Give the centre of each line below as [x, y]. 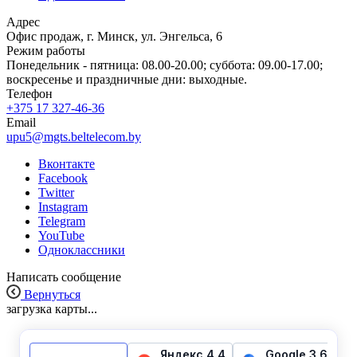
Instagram [63, 207]
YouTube [61, 235]
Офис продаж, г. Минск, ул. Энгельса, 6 [114, 36]
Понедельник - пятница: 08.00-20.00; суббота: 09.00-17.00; [165, 65]
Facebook [63, 178]
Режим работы [46, 51]
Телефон [29, 94]
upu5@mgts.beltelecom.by [74, 137]
